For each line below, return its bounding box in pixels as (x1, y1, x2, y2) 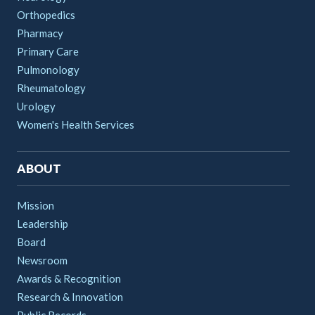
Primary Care (17, 45, 79, 58)
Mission (17, 199, 54, 212)
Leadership (17, 217, 68, 231)
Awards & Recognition (17, 272, 121, 285)
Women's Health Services (17, 118, 134, 131)
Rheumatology (17, 82, 86, 95)
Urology (17, 100, 56, 113)
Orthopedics (17, 8, 75, 22)
